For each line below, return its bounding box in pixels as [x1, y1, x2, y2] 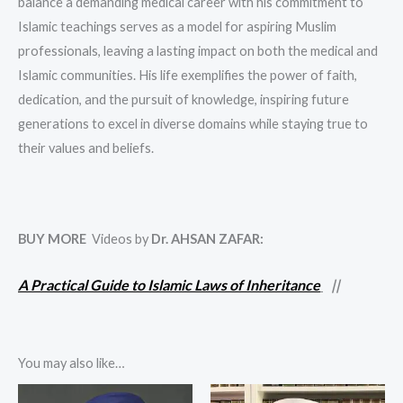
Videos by [86, 230, 151, 246]
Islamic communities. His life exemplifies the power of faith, [18, 67, 357, 84]
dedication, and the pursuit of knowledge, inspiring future [18, 92, 349, 108]
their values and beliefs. [18, 140, 154, 157]
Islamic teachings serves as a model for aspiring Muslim [18, 19, 336, 35]
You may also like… [18, 354, 125, 371]
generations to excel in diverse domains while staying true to [18, 116, 368, 132]
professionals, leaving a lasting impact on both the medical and [18, 43, 378, 59]
